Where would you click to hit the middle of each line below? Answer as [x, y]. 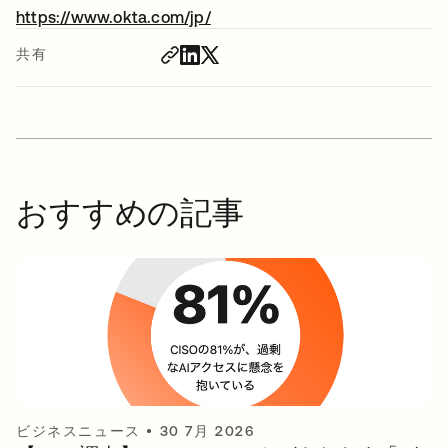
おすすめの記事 [130, 212]
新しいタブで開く [275, 16]
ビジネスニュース [78, 430]
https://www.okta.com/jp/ [113, 16]
